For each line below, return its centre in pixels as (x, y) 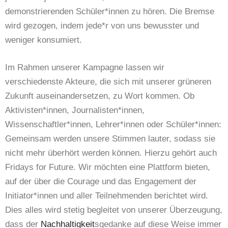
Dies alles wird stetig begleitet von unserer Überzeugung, (114, 210)
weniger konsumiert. (44, 40)
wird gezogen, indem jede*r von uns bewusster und (102, 26)
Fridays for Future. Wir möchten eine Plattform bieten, (108, 167)
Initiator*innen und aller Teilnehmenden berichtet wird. (107, 195)
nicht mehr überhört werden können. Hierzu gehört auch (111, 153)
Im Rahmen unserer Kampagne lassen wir (85, 67)
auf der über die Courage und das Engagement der (101, 181)
